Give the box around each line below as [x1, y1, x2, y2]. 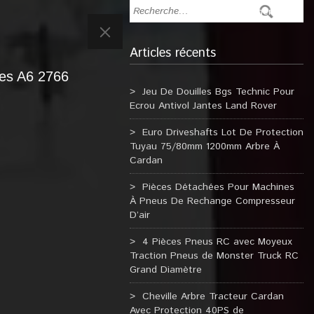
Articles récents [129, 44, 216, 62]
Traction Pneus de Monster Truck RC [129, 249, 299, 263]
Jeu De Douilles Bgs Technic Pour [142, 85, 294, 99]
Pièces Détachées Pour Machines [142, 180, 294, 194]
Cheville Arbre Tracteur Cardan [142, 289, 284, 303]
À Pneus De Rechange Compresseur [129, 194, 295, 208]
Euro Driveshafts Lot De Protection [142, 125, 303, 139]
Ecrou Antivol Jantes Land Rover [129, 99, 277, 113]
